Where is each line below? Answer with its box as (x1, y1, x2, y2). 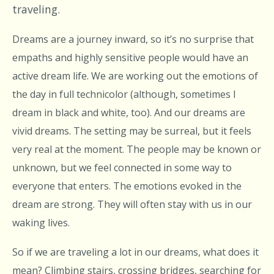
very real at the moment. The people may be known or (12, 143, 261, 157)
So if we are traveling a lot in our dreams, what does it (12, 245, 259, 259)
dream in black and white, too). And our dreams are (12, 106, 245, 120)
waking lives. (12, 216, 70, 230)
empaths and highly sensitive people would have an (12, 51, 248, 65)
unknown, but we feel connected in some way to (12, 161, 232, 175)
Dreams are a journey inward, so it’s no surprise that (12, 32, 254, 46)
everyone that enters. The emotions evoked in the (12, 179, 242, 193)
